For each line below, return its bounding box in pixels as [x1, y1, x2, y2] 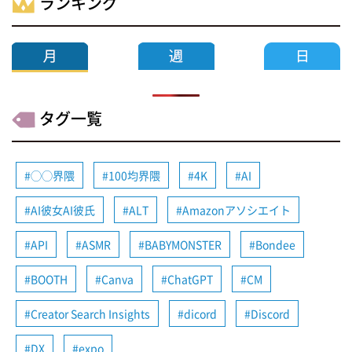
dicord [184, 306, 217, 322]
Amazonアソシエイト [182, 202, 291, 218]
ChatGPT [167, 271, 213, 288]
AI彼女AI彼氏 [31, 202, 95, 218]
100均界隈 [108, 167, 160, 184]
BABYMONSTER [145, 236, 222, 253]
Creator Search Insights [31, 306, 150, 322]
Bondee [255, 236, 295, 253]
